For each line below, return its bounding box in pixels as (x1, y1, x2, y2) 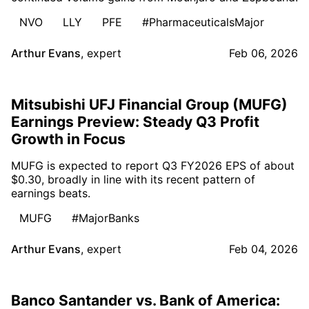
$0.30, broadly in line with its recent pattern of (11, 172, 255, 186)
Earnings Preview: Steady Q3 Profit (11, 112, 259, 130)
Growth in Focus (11, 130, 126, 148)
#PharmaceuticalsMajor (142, 14, 264, 29)
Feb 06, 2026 (229, 46, 298, 60)
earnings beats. (11, 186, 90, 200)
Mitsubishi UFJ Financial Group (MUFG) (11, 95, 288, 113)
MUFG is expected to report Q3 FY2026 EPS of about (11, 158, 295, 172)
